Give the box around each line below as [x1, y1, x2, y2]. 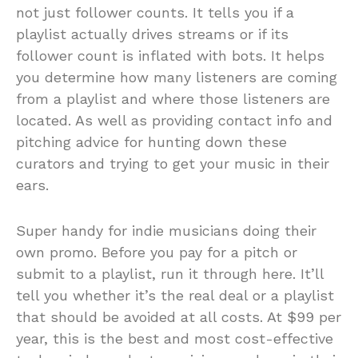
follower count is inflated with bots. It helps [16, 47, 324, 64]
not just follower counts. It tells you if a [16, 4, 294, 21]
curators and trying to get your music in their [16, 155, 329, 172]
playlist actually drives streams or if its [16, 26, 288, 42]
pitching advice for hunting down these [16, 133, 287, 150]
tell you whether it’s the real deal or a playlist [16, 287, 334, 304]
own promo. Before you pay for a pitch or [16, 244, 297, 261]
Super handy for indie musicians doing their [16, 222, 316, 239]
